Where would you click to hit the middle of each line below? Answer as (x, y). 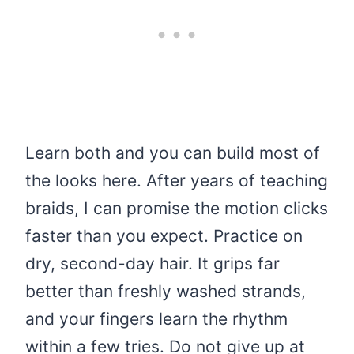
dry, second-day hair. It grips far (153, 264)
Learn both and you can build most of (173, 153)
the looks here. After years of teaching (177, 181)
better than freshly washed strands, (166, 292)
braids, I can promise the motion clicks (177, 209)
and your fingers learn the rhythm (156, 319)
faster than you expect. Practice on (164, 236)
